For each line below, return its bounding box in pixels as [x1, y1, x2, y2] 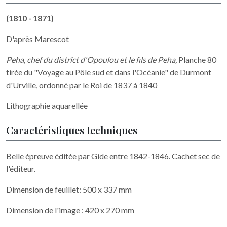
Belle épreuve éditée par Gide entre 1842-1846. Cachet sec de [6, 151, 220, 161]
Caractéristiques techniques [6, 123, 137, 137]
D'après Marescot [6, 34, 69, 44]
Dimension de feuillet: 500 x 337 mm [6, 184, 132, 194]
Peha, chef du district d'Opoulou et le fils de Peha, [6, 55, 178, 64]
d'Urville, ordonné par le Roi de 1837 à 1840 [6, 80, 157, 90]
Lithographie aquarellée [6, 101, 88, 110]
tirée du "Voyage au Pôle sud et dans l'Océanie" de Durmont [6, 67, 211, 77]
